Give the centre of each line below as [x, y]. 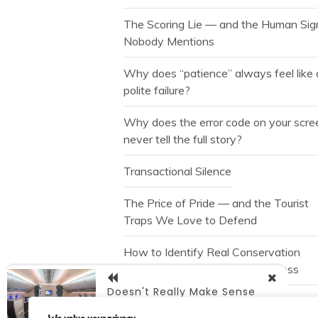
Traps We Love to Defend [191, 220]
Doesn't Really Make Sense [181, 292]
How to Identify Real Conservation [212, 252]
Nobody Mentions [169, 42]
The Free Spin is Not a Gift [191, 301]
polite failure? [157, 91]
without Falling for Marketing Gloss [212, 269]
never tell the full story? [183, 139]
